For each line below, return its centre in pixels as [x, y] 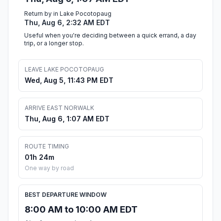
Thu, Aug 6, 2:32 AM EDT [67, 23]
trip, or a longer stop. [54, 43]
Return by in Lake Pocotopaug [68, 14]
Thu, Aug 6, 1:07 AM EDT [67, 119]
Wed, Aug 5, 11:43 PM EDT [69, 80]
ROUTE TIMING [47, 147]
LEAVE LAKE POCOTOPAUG [64, 70]
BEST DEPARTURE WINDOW [66, 195]
